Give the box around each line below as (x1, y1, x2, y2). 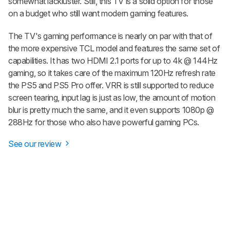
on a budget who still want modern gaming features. (8, 8, 189, 18)
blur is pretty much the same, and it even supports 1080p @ (8, 104, 214, 115)
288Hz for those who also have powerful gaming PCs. (8, 117, 200, 127)
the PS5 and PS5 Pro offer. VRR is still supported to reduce (8, 80, 214, 90)
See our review (8, 138, 63, 149)
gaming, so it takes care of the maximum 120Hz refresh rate (8, 67, 216, 78)
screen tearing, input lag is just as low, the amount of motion (8, 92, 216, 103)
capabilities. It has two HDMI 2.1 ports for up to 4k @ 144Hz (8, 55, 218, 66)
